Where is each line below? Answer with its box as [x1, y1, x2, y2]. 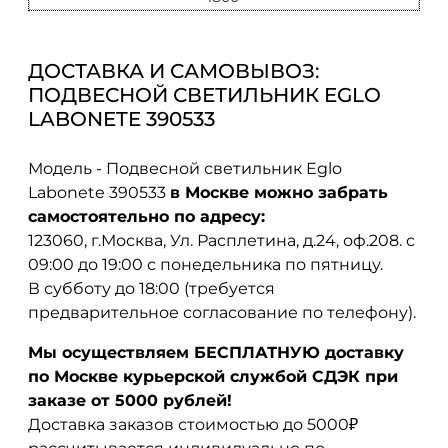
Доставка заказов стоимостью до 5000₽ [28, 414, 358, 434]
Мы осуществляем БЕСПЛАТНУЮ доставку [28, 342, 404, 362]
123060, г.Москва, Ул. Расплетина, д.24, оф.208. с [28, 230, 415, 250]
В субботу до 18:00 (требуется [28, 278, 275, 298]
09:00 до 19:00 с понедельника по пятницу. [28, 254, 383, 274]
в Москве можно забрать [170, 182, 388, 202]
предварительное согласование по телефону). [28, 302, 416, 322]
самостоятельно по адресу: [28, 206, 265, 226]
